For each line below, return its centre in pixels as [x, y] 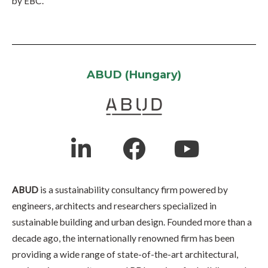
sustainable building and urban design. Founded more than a [132, 222]
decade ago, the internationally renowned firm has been [123, 238]
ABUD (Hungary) [134, 75]
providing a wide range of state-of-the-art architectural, [125, 254]
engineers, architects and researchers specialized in [114, 205]
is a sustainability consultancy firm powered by [134, 189]
